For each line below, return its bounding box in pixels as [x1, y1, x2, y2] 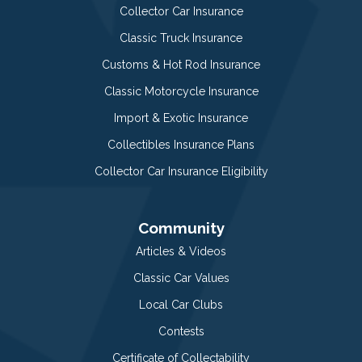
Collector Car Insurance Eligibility [94, 164, 268, 178]
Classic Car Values [133, 271, 229, 284]
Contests [158, 324, 204, 338]
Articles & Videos [136, 244, 226, 258]
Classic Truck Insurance [120, 31, 242, 44]
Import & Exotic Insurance [114, 111, 248, 124]
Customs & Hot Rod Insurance [102, 57, 260, 71]
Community [137, 218, 225, 237]
